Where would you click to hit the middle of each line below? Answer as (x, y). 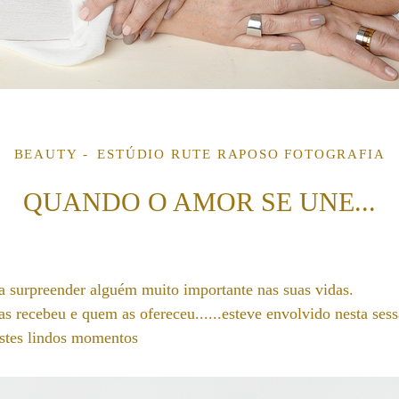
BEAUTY (46, 154)
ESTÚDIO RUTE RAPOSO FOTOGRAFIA (241, 154)
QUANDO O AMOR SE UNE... (199, 202)
